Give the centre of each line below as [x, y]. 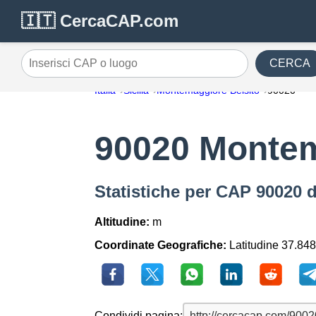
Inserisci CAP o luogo [75, 68]
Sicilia [136, 90]
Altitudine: [122, 222]
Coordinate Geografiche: [161, 245]
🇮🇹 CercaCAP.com [100, 21]
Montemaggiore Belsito [208, 90]
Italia [105, 90]
